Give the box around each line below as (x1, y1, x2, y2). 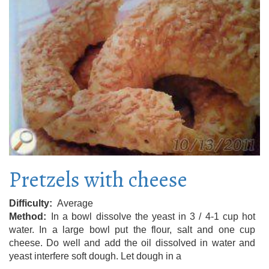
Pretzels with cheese (9, 164, 187, 194)
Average (57, 198, 93, 208)
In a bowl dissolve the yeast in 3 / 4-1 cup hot (51, 211, 255, 222)
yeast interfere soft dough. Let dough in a (9, 250, 181, 261)
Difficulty (9, 198, 49, 208)
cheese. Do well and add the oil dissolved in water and (9, 237, 255, 248)
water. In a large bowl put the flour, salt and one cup (9, 224, 255, 235)
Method (9, 211, 43, 222)
